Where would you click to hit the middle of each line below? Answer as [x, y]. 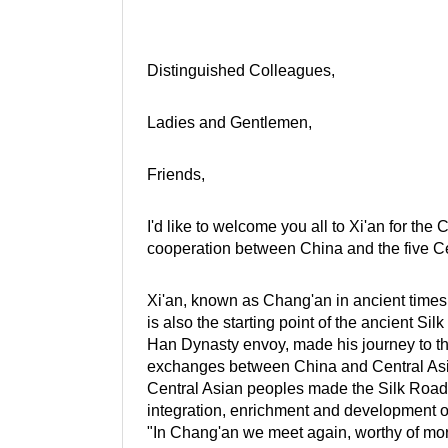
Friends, [176, 174]
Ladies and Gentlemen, [229, 122]
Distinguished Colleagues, [241, 70]
